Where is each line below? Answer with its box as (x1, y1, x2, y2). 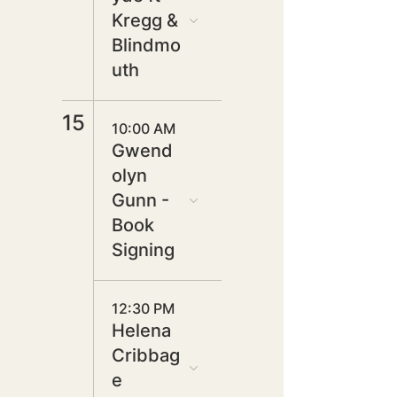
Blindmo (112, 35, 181, 56)
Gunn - (112, 190, 169, 211)
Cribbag (112, 345, 180, 366)
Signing (112, 239, 175, 261)
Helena (112, 320, 171, 341)
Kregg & (112, 10, 178, 31)
